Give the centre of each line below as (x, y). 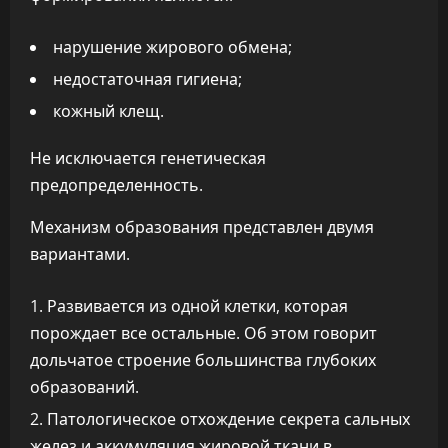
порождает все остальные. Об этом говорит (203, 333)
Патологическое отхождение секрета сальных (228, 419)
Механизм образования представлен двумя (202, 227)
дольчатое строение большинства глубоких (203, 360)
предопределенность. (116, 185)
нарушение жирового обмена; (172, 47)
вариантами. (80, 254)
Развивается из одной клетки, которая (197, 306)
